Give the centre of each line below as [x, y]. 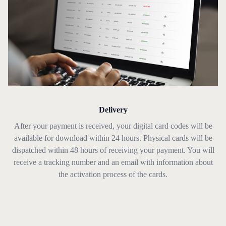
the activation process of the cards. [113, 175]
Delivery [113, 110]
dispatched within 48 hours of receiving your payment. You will [113, 150]
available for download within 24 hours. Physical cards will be [113, 138]
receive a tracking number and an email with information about [113, 162]
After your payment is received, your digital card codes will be [113, 126]
